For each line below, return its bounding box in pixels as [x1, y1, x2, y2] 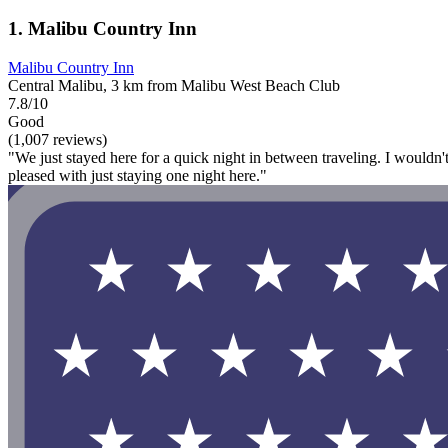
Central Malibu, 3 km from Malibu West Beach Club [8, 77, 340, 95]
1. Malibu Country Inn [8, 18, 197, 40]
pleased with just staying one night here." [8, 167, 267, 185]
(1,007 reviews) [8, 131, 107, 149]
